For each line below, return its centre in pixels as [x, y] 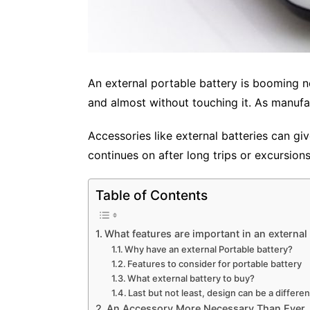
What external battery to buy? [191, 278]
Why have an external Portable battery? [209, 249]
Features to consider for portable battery [215, 263]
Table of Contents [152, 195]
